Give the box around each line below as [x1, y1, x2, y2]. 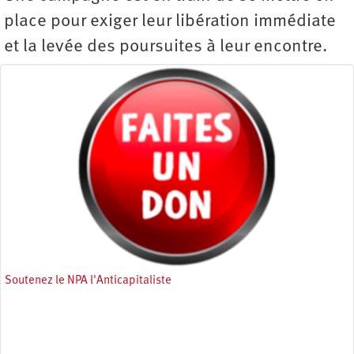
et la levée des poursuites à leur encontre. [4, 37, 327, 56]
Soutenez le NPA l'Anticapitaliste [5, 274, 171, 287]
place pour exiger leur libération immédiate [4, 12, 336, 31]
